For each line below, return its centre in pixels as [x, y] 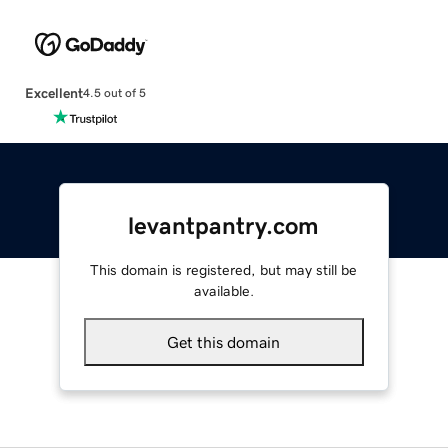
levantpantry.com [224, 225]
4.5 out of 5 [114, 93]
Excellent [53, 92]
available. [223, 290]
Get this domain [224, 341]
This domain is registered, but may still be [224, 269]
